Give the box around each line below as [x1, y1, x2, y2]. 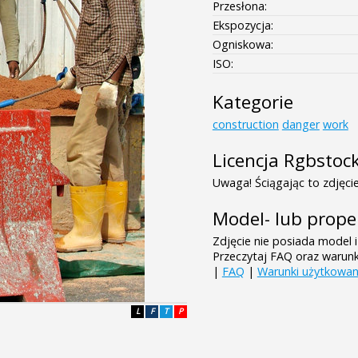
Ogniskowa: [212, 36, 273, 52]
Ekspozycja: [212, 17, 273, 33]
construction [212, 116, 279, 132]
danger [281, 116, 320, 132]
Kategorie [212, 89, 293, 114]
